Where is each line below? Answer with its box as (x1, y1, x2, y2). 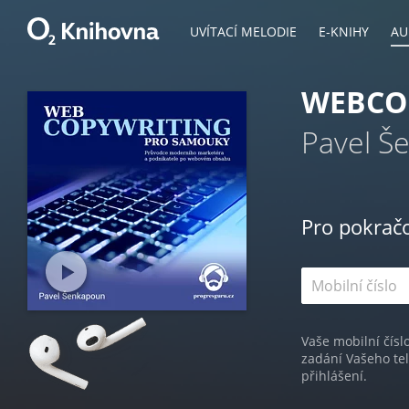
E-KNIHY (319, 23, 369, 40)
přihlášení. (301, 367, 367, 384)
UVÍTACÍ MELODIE (190, 23, 297, 40)
